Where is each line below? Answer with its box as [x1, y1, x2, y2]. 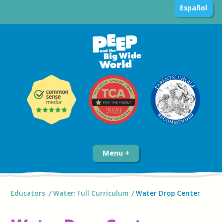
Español [179, 3, 207, 12]
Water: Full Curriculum [53, 189, 128, 198]
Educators [11, 189, 46, 198]
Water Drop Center [136, 189, 201, 198]
